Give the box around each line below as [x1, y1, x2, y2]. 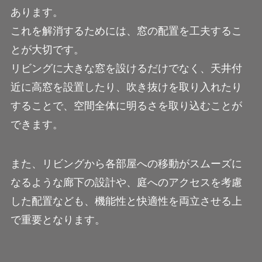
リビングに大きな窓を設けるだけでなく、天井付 [10, 62, 242, 74]
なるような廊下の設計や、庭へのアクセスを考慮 [10, 177, 242, 189]
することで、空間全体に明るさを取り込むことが [10, 99, 242, 112]
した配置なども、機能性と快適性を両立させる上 [10, 195, 242, 208]
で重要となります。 [10, 214, 105, 226]
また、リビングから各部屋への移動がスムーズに [10, 158, 242, 170]
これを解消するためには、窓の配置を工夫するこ [10, 25, 242, 37]
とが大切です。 [10, 43, 84, 56]
